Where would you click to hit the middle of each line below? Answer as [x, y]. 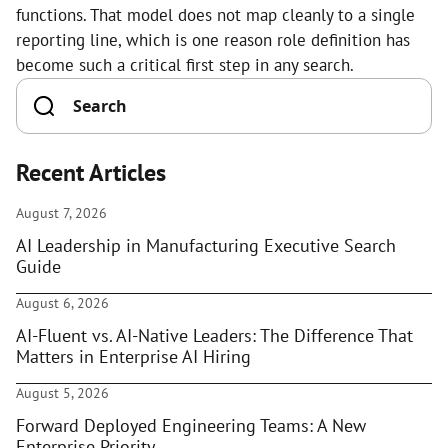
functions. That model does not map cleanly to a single [215, 15]
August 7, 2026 [61, 213]
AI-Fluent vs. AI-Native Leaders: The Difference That [214, 335]
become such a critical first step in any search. [185, 65]
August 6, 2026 [62, 303]
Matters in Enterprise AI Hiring [133, 356]
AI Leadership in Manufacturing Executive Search [206, 245]
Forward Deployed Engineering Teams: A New [191, 425]
